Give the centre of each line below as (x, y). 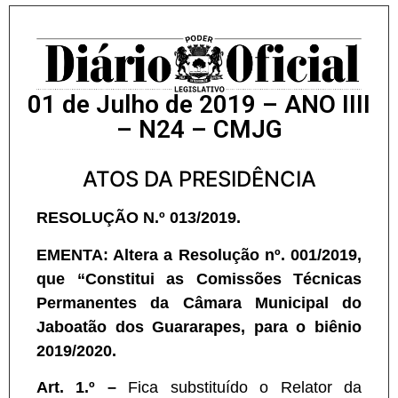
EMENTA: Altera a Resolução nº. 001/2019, (199, 255)
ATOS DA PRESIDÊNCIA (199, 179)
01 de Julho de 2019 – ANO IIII (199, 105)
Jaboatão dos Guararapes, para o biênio (199, 326)
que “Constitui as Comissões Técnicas (199, 279)
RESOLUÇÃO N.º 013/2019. (139, 218)
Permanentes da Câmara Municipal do (199, 302)
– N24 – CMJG (199, 130)
